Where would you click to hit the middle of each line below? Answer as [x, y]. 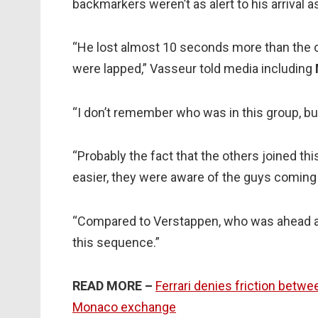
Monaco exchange [124, 307]
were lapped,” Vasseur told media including [194, 69]
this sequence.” [116, 242]
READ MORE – [113, 286]
